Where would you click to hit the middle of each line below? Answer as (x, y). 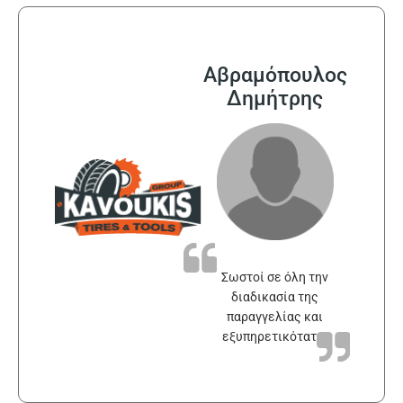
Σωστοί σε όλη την (275, 277)
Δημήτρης (275, 98)
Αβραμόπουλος (275, 74)
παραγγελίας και (275, 316)
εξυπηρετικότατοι (275, 336)
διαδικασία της (275, 296)
